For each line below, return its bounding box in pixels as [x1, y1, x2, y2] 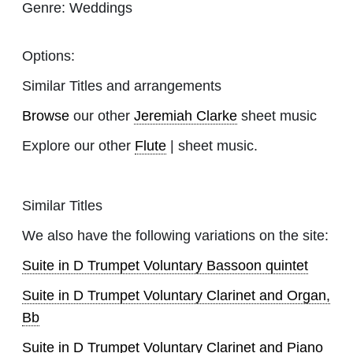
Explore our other [22, 137, 135, 154]
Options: [22, 47, 75, 64]
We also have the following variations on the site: [22, 227, 329, 243]
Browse [22, 107, 69, 124]
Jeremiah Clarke [134, 107, 237, 124]
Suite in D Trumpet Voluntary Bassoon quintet [22, 257, 308, 273]
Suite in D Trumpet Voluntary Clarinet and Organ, [22, 287, 330, 303]
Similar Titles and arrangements [22, 77, 221, 94]
